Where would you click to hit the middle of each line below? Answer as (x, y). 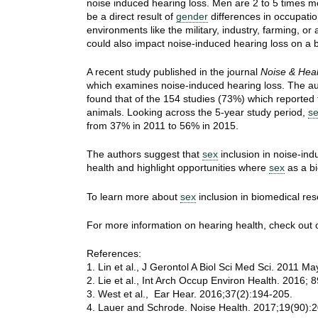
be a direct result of (131, 17)
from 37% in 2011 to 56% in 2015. (163, 126)
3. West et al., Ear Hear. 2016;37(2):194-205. (190, 294)
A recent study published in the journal (174, 72)
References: (114, 253)
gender (192, 17)
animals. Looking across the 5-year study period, (197, 113)
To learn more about (133, 196)
